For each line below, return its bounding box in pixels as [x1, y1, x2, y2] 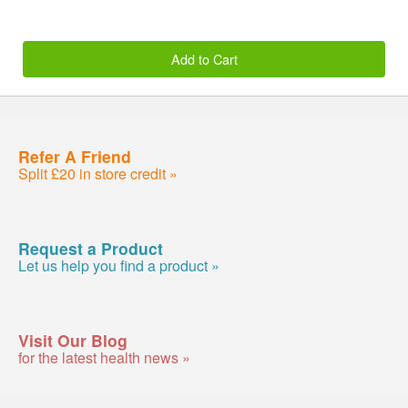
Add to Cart [170, 48, 238, 68]
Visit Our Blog [18, 328, 127, 352]
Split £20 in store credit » [18, 162, 178, 184]
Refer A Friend [18, 144, 131, 168]
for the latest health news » [18, 346, 190, 368]
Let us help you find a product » [18, 254, 219, 276]
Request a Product [18, 236, 163, 260]
